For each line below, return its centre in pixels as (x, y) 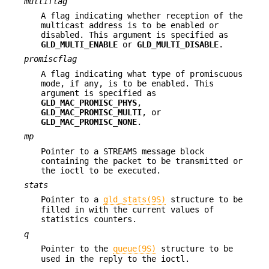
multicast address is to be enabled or (130, 26)
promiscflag (50, 59)
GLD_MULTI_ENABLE (79, 45)
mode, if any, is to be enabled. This (127, 83)
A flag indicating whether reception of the (142, 16)
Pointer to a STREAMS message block (122, 151)
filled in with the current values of (127, 210)
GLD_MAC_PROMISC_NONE (89, 122)
